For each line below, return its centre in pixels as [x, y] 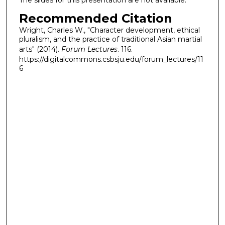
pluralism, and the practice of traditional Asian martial [110, 39]
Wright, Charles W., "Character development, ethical [109, 30]
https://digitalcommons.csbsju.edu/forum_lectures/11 [111, 59]
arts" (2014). [40, 49]
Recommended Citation [95, 18]
